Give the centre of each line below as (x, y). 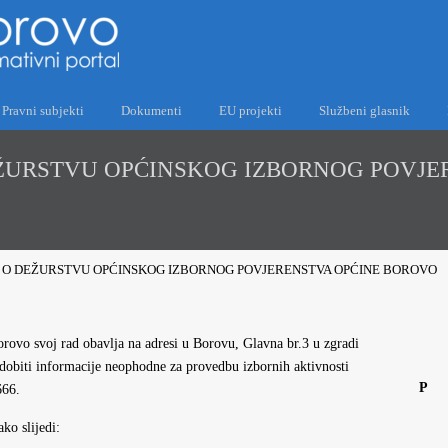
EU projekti (250, 110)
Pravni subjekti (43, 110)
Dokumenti (151, 110)
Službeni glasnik (364, 110)
